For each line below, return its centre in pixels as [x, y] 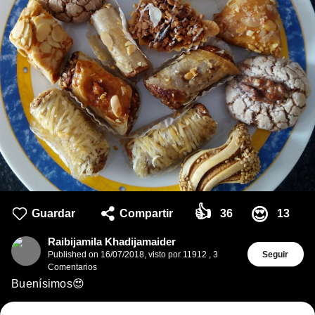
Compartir [146, 213]
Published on [74, 254]
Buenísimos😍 [48, 283]
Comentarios [72, 267]
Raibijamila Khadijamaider [112, 242]
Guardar [53, 213]
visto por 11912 [178, 254]
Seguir [276, 254]
